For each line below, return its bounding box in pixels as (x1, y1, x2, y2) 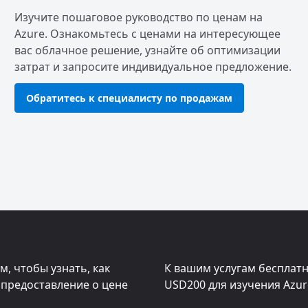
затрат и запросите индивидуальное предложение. (14, 59, 291, 74)
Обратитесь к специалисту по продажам (25, 91, 232, 104)
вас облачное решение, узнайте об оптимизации (14, 43, 280, 58)
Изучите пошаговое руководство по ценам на (14, 10, 263, 25)
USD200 (164, 277, 206, 292)
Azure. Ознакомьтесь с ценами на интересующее (14, 26, 280, 41)
